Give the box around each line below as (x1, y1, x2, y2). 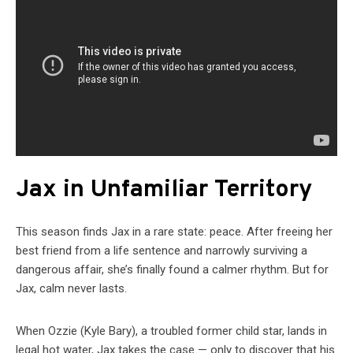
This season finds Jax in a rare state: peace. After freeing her (16, 225, 333, 240)
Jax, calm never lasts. (16, 281, 127, 296)
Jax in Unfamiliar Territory (16, 175, 312, 206)
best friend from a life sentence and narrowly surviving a (16, 243, 307, 258)
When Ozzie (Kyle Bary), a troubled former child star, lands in (16, 324, 327, 339)
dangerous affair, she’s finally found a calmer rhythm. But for (16, 262, 329, 277)
